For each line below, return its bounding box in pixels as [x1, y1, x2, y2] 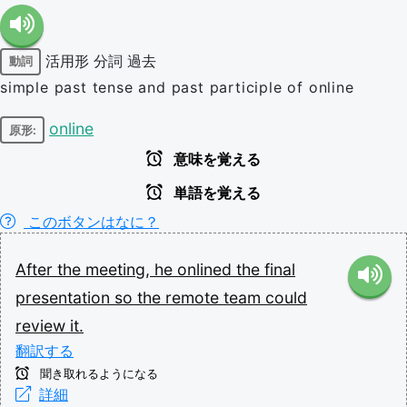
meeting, [85, 260, 154, 279]
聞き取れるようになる [36, 367, 158, 381]
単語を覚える [170, 185, 261, 201]
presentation [15, 288, 114, 307]
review [15, 316, 70, 335]
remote [165, 288, 223, 307]
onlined [177, 260, 236, 279]
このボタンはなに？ [24, 213, 159, 231]
